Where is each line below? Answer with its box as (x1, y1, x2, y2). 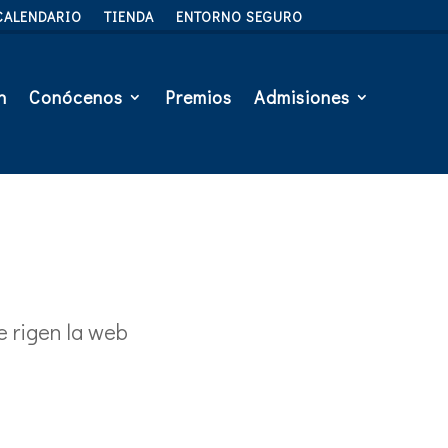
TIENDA (103, 7, 154, 26)
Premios (164, 85, 232, 110)
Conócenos (28, 85, 123, 110)
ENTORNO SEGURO (175, 7, 303, 26)
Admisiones (253, 85, 350, 110)
